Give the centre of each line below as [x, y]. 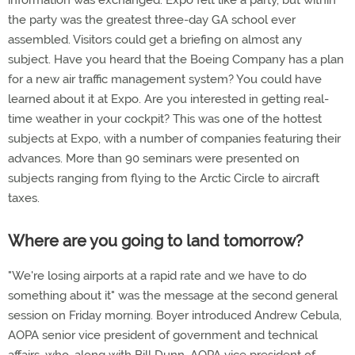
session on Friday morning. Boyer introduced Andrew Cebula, [175, 315]
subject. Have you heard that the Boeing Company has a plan [176, 59]
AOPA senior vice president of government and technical [163, 335]
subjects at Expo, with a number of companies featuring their [174, 139]
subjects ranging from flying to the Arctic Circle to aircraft [164, 178]
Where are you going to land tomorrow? [156, 241]
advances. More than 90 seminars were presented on [154, 158]
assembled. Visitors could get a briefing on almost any [155, 40]
